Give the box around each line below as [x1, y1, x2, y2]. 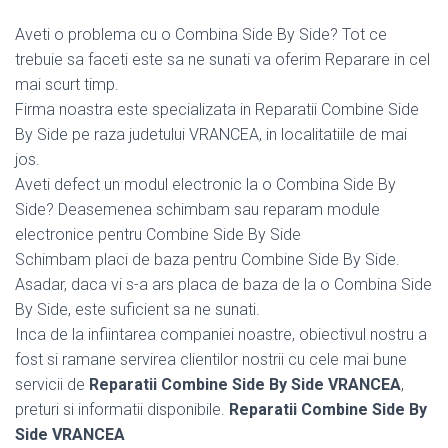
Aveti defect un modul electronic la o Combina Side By [15, 174, 396, 194]
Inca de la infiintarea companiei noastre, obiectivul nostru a [15, 324, 427, 344]
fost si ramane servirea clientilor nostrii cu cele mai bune [15, 349, 407, 369]
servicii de [15, 374, 89, 394]
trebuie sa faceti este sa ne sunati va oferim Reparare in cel [15, 49, 430, 69]
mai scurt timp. [15, 74, 119, 94]
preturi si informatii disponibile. [15, 399, 229, 419]
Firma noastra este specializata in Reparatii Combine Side [15, 99, 419, 119]
